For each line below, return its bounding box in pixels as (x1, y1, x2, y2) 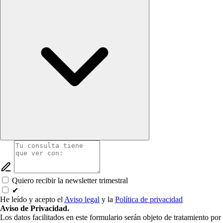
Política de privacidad (115, 195, 183, 204)
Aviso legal (64, 195, 100, 204)
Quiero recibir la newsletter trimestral (12, 176, 128, 185)
